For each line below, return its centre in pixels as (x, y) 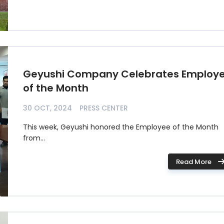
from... (34, 138)
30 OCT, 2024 (47, 108)
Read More (193, 161)
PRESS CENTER (104, 108)
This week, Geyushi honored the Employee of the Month (121, 127)
